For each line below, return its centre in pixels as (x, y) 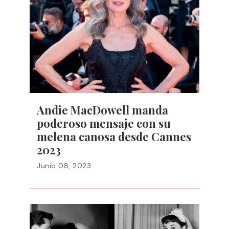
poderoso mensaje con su (104, 123)
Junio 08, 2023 (64, 166)
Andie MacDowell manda (102, 110)
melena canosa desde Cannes (114, 136)
